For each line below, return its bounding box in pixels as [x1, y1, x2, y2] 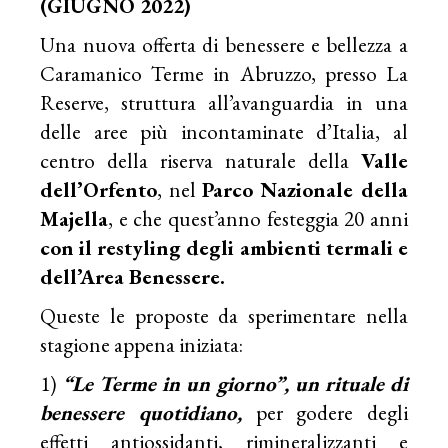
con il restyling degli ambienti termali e [40, 233, 408, 261]
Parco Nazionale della [202, 175, 408, 203]
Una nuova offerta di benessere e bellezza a [40, 30, 408, 58]
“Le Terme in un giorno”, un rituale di [57, 369, 408, 397]
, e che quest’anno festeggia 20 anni [108, 204, 408, 232]
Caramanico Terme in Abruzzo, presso [40, 59, 386, 87]
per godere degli [256, 398, 408, 426]
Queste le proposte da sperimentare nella [40, 301, 408, 329]
